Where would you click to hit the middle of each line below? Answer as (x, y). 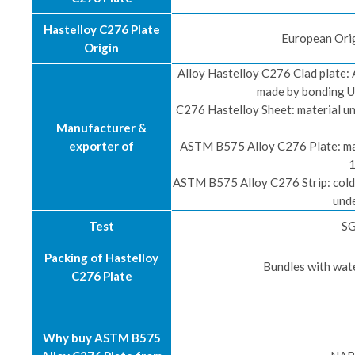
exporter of (101, 146)
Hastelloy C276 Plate (101, 29)
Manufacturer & (101, 128)
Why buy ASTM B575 (101, 338)
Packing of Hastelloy (101, 258)
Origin (101, 48)
